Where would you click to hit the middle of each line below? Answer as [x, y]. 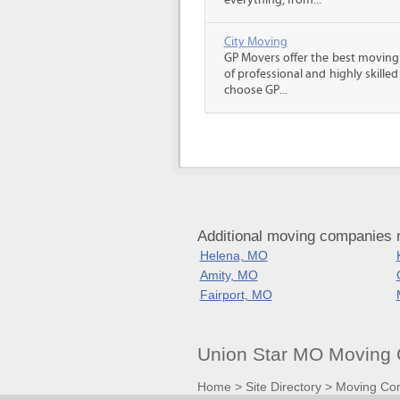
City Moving [255, 42]
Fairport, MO [236, 295]
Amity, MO [229, 275]
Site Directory [283, 386]
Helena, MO [233, 255]
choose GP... [255, 90]
